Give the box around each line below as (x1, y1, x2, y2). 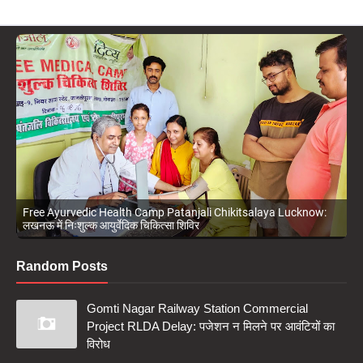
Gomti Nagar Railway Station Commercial (87, 301, 308, 316)
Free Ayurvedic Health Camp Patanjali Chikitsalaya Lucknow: (23, 206, 327, 220)
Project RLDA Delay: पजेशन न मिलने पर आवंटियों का (87, 319, 335, 334)
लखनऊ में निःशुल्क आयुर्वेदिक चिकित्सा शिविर (23, 219, 199, 233)
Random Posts (16, 259, 108, 274)
